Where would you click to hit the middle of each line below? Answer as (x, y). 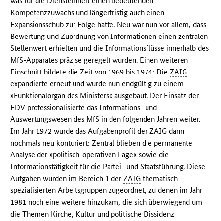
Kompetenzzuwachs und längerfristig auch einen (88, 13)
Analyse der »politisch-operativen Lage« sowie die (90, 155)
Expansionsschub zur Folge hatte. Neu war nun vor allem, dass (109, 25)
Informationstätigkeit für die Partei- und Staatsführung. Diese (108, 167)
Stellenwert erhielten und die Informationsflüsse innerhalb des (110, 48)
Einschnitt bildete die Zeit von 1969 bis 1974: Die (90, 72)
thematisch (159, 179)
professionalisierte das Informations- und (91, 108)
